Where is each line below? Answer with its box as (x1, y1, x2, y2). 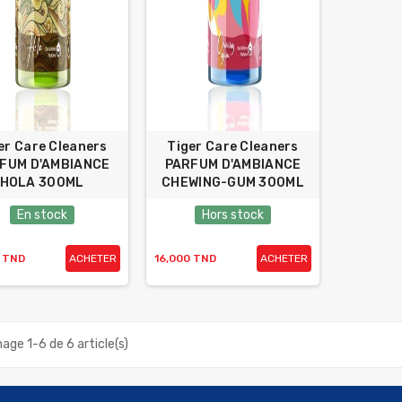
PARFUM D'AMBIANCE (164, 157, 301, 172)
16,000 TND (153, 252, 216, 265)
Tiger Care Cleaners (167, 139, 299, 154)
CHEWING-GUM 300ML (162, 175, 304, 190)
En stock (16, 207, 67, 223)
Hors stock (202, 207, 264, 223)
